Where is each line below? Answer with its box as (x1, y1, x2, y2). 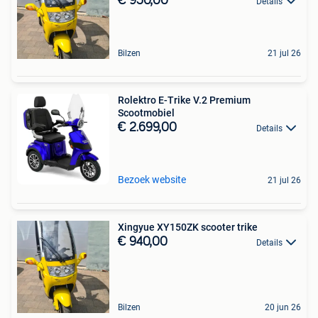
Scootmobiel (118, 106, 175, 119)
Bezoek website (118, 173, 186, 185)
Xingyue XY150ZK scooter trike (118, 221, 258, 233)
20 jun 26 (265, 302, 301, 312)
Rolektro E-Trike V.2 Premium (118, 94, 251, 106)
